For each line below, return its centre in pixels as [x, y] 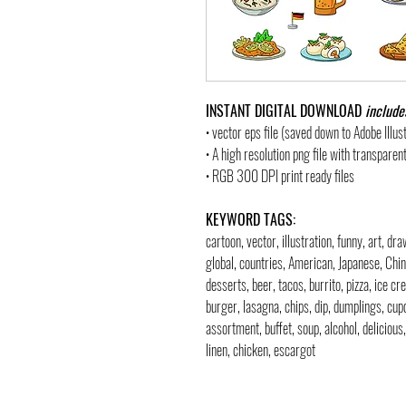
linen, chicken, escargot [261, 350]
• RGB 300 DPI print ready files [280, 176]
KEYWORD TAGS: [251, 219]
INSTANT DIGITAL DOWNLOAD [285, 111]
